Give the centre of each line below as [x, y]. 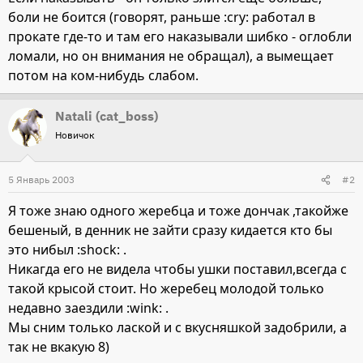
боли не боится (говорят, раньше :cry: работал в [162, 17]
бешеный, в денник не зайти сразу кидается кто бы [170, 230]
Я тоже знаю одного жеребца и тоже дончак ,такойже [178, 211]
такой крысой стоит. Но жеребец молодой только [166, 288]
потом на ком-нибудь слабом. [103, 75]
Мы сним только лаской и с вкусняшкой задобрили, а [177, 327]
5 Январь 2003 [41, 179]
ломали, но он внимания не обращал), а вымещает [171, 56]
